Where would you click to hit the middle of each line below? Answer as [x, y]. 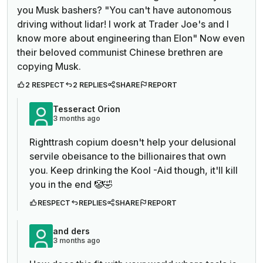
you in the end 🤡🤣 [71, 184]
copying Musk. [49, 66]
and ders [71, 231]
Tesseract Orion [87, 109]
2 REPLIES [90, 85]
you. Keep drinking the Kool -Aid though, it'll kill [134, 170]
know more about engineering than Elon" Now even [131, 38]
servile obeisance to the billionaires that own [128, 156]
